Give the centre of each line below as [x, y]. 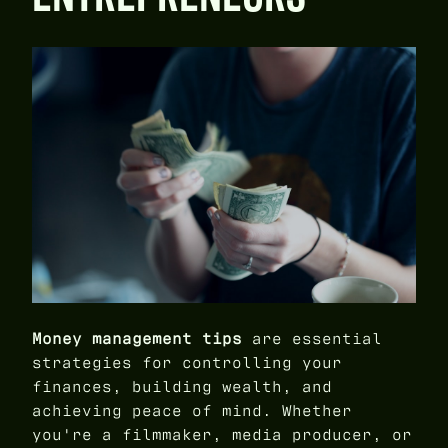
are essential [312, 338]
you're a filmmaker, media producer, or [222, 434]
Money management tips [137, 338]
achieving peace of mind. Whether [192, 410]
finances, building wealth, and [182, 386]
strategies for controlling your [187, 362]
